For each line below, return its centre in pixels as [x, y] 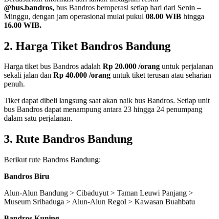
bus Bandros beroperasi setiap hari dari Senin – [128, 7]
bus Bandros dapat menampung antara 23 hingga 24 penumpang [103, 109]
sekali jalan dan [29, 75]
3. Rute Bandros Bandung [68, 139]
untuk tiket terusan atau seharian [161, 75]
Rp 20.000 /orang [131, 66]
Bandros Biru [27, 176]
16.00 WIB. [23, 25]
